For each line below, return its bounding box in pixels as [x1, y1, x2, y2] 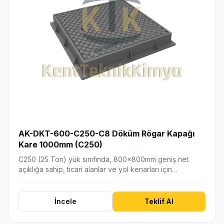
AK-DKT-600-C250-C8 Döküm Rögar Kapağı [18, 128, 194, 138]
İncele [54, 196, 76, 205]
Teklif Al [144, 196, 173, 205]
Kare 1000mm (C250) [18, 139, 102, 149]
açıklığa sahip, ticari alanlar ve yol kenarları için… [18, 164, 177, 173]
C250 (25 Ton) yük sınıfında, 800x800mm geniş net [18, 154, 188, 163]
